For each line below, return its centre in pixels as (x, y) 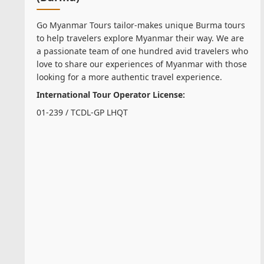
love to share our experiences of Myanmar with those (142, 64)
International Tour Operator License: (111, 95)
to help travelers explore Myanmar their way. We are (140, 38)
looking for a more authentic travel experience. (129, 77)
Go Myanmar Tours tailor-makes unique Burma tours (141, 25)
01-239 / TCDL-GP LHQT (82, 113)
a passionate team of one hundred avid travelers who (142, 51)
